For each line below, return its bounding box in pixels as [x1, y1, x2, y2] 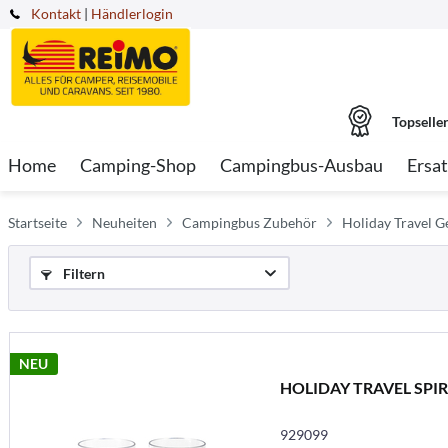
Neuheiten [92, 214, 157, 231]
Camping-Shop [80, 154, 196, 176]
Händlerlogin [91, 5, 173, 22]
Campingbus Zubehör [182, 214, 317, 231]
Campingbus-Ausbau [220, 154, 383, 176]
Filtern [60, 265, 105, 282]
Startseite [8, 214, 67, 231]
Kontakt [31, 5, 81, 22]
